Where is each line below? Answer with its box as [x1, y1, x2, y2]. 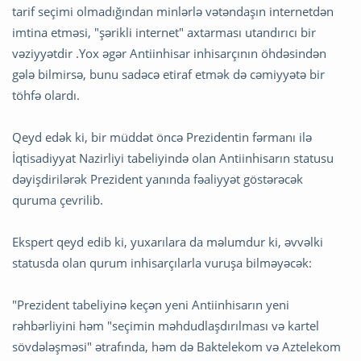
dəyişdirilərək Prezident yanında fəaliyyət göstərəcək [12, 171, 303, 188]
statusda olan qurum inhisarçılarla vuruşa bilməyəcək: [12, 255, 312, 272]
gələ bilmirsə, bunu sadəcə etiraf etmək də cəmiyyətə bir [12, 66, 325, 83]
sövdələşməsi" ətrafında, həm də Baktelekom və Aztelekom [12, 338, 341, 355]
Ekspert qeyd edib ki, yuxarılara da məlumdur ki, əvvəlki [12, 234, 323, 251]
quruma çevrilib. [12, 192, 103, 209]
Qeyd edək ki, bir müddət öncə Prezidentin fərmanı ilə [12, 129, 312, 146]
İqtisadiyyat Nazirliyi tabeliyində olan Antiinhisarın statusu [12, 150, 334, 167]
